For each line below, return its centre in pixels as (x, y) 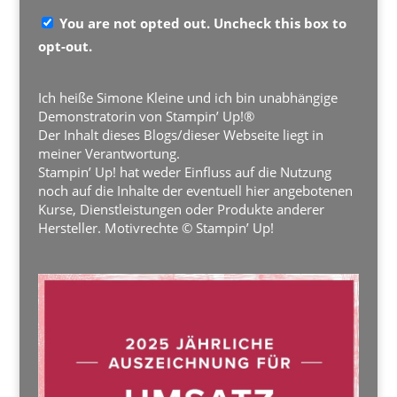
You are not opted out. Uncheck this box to (202, 23)
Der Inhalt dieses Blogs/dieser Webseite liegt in (180, 134)
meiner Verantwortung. (109, 153)
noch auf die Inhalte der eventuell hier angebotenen (195, 190)
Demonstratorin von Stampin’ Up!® (146, 116)
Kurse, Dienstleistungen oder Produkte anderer (181, 209)
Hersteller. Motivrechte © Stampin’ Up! (156, 227)
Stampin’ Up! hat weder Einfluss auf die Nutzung (184, 171)
